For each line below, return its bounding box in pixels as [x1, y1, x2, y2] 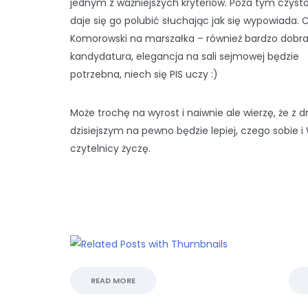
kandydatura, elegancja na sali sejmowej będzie [70, 49, 299, 63]
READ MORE [91, 275, 135, 287]
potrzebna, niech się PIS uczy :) [70, 67, 218, 81]
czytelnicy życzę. [70, 142, 151, 155]
